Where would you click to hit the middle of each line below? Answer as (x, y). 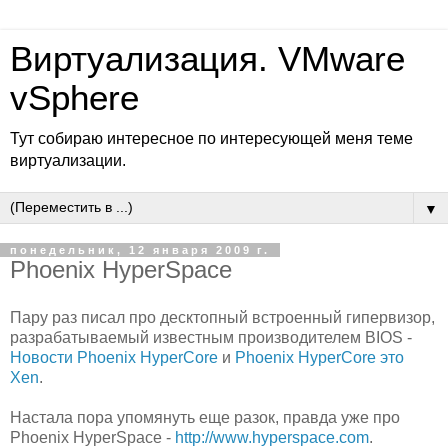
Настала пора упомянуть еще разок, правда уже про (205, 417)
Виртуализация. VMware (207, 59)
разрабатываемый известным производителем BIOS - (211, 337)
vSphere (74, 98)
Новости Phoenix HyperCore (114, 357)
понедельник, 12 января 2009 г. (140, 250)
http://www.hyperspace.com (272, 437)
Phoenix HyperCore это (319, 357)
